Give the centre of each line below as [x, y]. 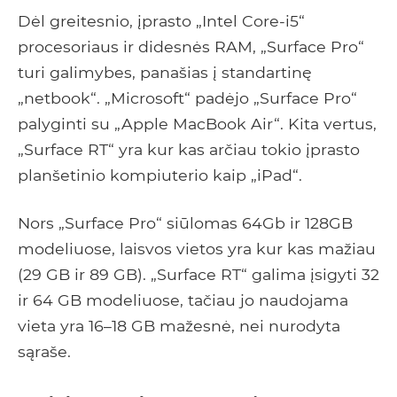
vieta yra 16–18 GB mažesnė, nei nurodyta [179, 326]
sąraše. [44, 352]
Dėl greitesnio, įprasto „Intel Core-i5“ [161, 21]
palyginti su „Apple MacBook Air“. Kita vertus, [197, 124]
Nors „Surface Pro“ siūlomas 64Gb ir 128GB [185, 223]
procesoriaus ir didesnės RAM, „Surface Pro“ [191, 47]
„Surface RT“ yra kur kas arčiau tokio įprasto [189, 150]
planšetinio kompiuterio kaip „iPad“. [160, 175]
